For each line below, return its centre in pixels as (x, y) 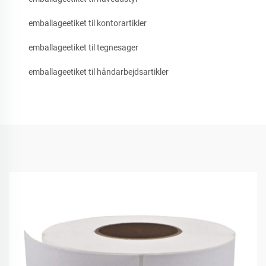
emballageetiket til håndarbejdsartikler (99, 72)
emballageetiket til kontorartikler (88, 23)
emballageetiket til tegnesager (83, 48)
